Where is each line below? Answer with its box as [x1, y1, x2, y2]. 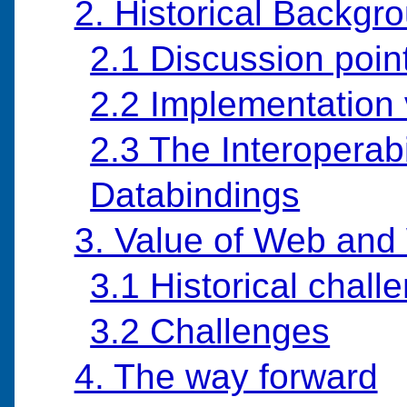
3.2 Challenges [90, 312, 331, 352]
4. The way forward [74, 357, 378, 397]
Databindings [90, 175, 301, 215]
